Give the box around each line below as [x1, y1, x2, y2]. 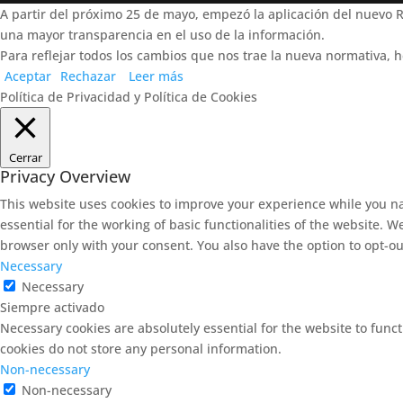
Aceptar [4, 67, 51, 85]
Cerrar [8, 148, 42, 166]
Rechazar [60, 67, 116, 85]
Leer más [129, 67, 184, 85]
